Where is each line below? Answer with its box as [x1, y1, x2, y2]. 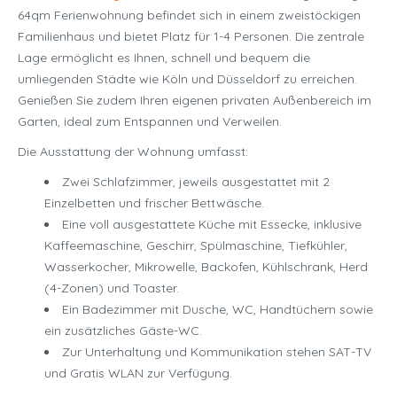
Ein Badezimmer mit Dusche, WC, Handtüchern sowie [62, 301, 373, 318]
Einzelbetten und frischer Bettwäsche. [44, 195, 264, 212]
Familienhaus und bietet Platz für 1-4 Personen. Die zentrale [18, 28, 364, 45]
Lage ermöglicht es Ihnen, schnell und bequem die [18, 50, 310, 66]
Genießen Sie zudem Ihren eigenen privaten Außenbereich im [18, 92, 371, 109]
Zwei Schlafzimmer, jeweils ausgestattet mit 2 [62, 174, 330, 191]
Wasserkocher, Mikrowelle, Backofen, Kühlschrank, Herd [44, 259, 368, 276]
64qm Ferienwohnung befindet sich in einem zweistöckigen [18, 7, 361, 24]
